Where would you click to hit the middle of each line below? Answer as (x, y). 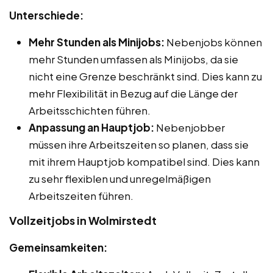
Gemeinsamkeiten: (58, 247)
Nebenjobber (190, 127)
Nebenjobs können (213, 42)
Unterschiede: (46, 15)
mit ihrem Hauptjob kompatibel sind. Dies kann (144, 161)
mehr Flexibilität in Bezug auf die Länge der (133, 93)
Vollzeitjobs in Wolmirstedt (83, 220)
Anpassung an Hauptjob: (91, 127)
